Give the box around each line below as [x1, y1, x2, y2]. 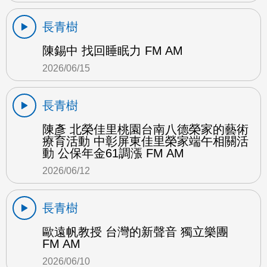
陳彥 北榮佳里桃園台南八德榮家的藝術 [42, 122, 249, 136]
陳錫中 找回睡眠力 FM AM [42, 44, 183, 57]
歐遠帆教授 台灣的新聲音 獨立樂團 [42, 225, 228, 238]
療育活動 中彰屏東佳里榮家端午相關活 [42, 134, 249, 148]
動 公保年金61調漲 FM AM [42, 146, 184, 160]
